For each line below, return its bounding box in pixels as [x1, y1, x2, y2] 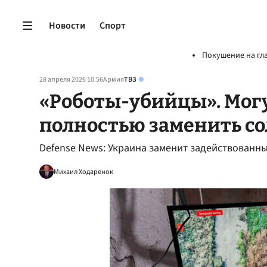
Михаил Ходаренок [54, 166, 113, 177]
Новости [49, 18, 85, 32]
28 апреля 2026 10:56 [39, 74, 103, 85]
